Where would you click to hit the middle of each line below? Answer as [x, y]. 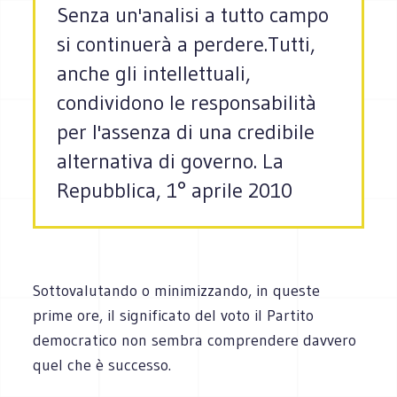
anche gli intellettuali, [154, 74]
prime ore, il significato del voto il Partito [174, 315]
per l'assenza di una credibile [186, 132]
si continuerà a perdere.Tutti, [187, 44]
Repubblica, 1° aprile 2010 [175, 191]
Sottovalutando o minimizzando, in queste [177, 290]
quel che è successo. [102, 365]
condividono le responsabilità [187, 103]
